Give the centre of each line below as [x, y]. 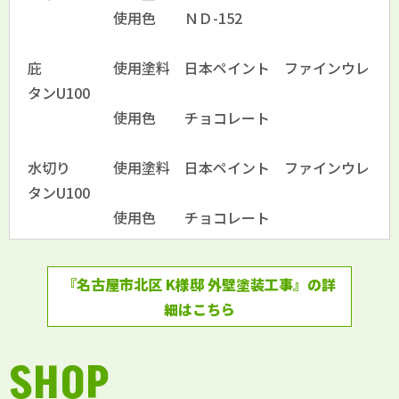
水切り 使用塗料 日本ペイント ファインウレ [199, 168]
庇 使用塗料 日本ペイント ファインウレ [199, 68]
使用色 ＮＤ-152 [135, 18]
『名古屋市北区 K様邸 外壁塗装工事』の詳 [199, 285]
